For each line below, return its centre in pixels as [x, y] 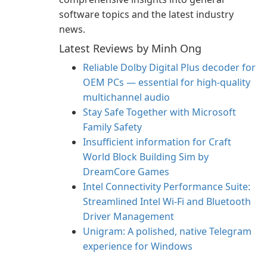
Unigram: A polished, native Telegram [167, 231]
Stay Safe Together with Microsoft [159, 112]
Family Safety [112, 127]
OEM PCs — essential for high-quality [167, 82]
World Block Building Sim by [146, 157]
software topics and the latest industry [146, 14]
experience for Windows [138, 246]
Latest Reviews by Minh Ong [130, 48]
